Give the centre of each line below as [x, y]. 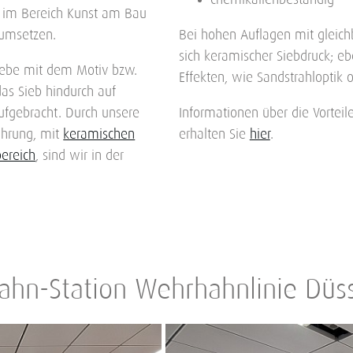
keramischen [99, 135]
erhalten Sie [214, 135]
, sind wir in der [80, 156]
